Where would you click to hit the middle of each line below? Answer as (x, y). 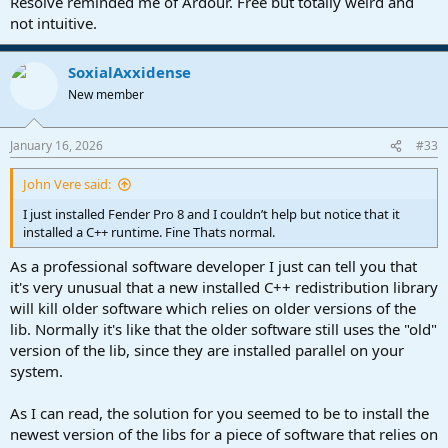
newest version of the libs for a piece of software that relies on (224, 433)
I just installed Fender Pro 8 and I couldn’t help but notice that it (211, 214)
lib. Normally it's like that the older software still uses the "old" (223, 328)
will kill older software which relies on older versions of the (213, 307)
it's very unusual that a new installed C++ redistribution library (224, 286)
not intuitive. (53, 22)
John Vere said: (67, 184)
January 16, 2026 (56, 146)
